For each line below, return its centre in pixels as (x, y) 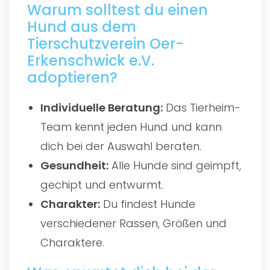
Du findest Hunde (148, 204)
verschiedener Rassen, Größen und (134, 223)
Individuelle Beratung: (102, 107)
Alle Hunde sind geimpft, (175, 165)
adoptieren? (72, 77)
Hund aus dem (82, 27)
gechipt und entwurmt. (102, 184)
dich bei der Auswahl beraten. (121, 146)
